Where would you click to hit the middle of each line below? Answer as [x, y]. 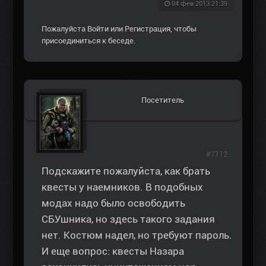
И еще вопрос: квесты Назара [113, 251]
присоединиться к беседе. [88, 41]
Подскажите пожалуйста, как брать [126, 171]
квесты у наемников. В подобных [122, 187]
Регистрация [148, 29]
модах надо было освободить [113, 203]
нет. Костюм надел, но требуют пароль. [137, 235]
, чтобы [183, 29]
